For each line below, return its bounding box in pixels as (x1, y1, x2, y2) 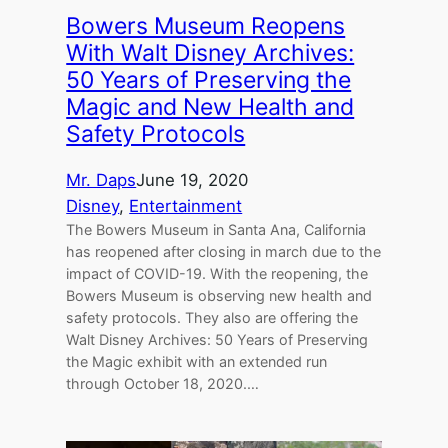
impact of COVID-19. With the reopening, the (66, 265, 369, 283)
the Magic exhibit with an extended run (66, 353, 328, 371)
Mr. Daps (66, 170, 137, 191)
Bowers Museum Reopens (66, 12, 346, 41)
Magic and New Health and (66, 93, 355, 122)
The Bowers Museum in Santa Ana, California (66, 221, 367, 239)
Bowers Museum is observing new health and (66, 287, 373, 305)
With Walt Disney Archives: (66, 39, 355, 68)
